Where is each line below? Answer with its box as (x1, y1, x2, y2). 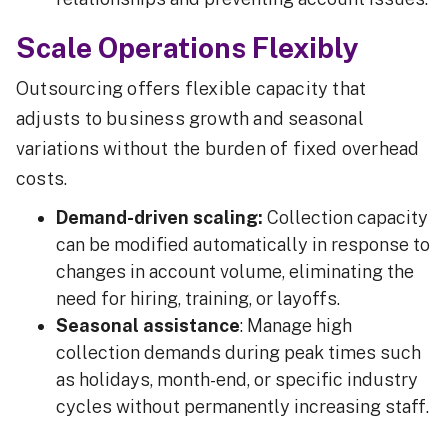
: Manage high (240, 315, 352, 337)
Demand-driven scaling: (56, 207, 263, 229)
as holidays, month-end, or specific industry (56, 369, 418, 391)
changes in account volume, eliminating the (56, 261, 414, 283)
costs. (16, 168, 76, 190)
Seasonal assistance (56, 315, 240, 337)
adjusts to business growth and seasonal (16, 108, 364, 130)
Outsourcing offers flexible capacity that (16, 78, 367, 100)
